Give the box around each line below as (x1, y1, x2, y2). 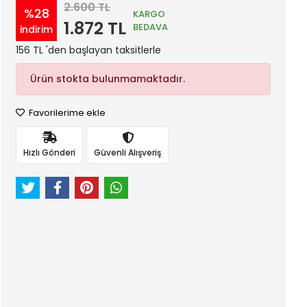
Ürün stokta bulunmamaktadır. (30, 72, 186, 86)
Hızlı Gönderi (23, 146, 76, 158)
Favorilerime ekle (27, 106, 106, 119)
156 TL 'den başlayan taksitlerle (16, 43, 162, 57)
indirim (20, 22, 53, 36)
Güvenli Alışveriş (94, 146, 162, 158)
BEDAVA (133, 20, 169, 34)
